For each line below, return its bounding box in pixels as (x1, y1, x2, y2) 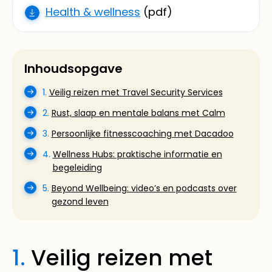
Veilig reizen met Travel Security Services (49, 86, 223, 98)
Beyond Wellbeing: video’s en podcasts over (51, 182, 237, 194)
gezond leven (51, 195, 109, 208)
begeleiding (52, 161, 102, 174)
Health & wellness (46, 4, 140, 19)
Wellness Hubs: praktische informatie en (52, 148, 222, 160)
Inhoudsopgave (24, 59, 123, 77)
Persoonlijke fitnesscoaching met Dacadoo (51, 127, 234, 140)
